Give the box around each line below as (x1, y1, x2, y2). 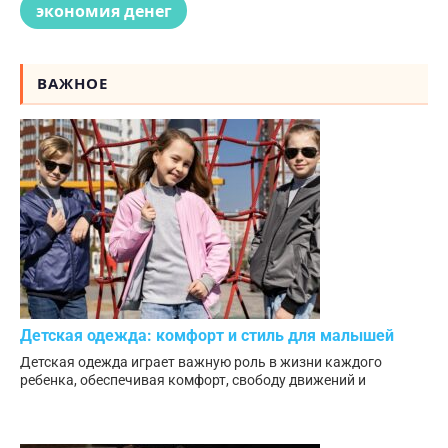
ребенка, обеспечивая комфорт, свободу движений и (20, 371, 366, 388)
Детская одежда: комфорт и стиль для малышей (20, 325, 394, 345)
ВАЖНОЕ (37, 73, 108, 94)
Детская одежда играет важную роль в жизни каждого (20, 353, 382, 370)
